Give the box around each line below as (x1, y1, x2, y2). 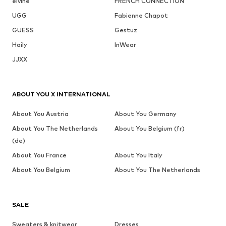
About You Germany (114, 110, 177, 118)
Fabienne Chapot (114, 12, 168, 20)
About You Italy (114, 151, 162, 159)
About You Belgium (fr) (114, 125, 185, 133)
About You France (12, 151, 67, 159)
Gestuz (114, 26, 137, 34)
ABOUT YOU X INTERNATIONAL (12, 90, 110, 98)
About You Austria (12, 110, 69, 118)
